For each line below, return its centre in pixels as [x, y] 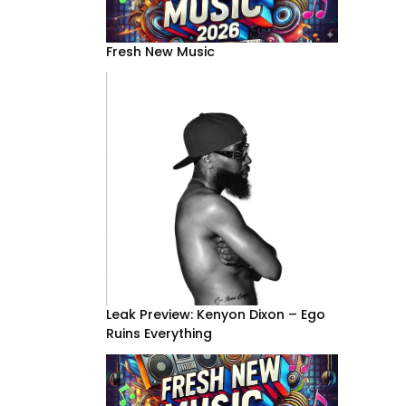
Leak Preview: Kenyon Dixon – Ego [215, 314]
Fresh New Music [160, 52]
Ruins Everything [159, 333]
